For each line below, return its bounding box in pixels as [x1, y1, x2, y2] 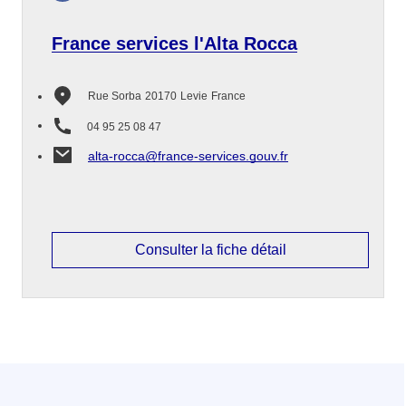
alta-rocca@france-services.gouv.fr [88, 149, 288, 163]
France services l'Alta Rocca [52, 34, 297, 53]
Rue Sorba [88, 90, 141, 102]
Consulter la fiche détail [134, 242, 286, 257]
